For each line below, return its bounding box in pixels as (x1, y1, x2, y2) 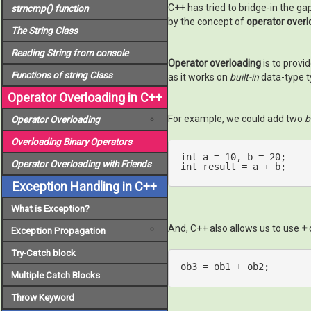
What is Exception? (10, 202, 90, 214)
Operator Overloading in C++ (7, 90, 162, 105)
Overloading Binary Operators (10, 135, 132, 147)
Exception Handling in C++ (12, 178, 157, 194)
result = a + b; (196, 160, 286, 172)
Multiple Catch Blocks (10, 269, 100, 280)
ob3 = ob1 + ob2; (180, 260, 269, 272)
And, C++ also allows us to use (168, 223, 301, 235)
